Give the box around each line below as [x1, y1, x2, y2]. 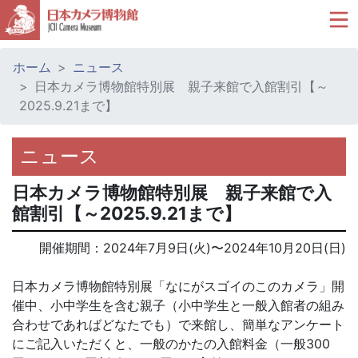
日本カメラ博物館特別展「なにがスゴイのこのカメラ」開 [12, 278, 344, 294]
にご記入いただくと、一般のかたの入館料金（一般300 [12, 336, 330, 352]
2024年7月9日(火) [103, 240, 211, 256]
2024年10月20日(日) [224, 240, 346, 256]
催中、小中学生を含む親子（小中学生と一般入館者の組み [12, 297, 344, 313]
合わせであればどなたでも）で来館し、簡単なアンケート [12, 316, 344, 332]
